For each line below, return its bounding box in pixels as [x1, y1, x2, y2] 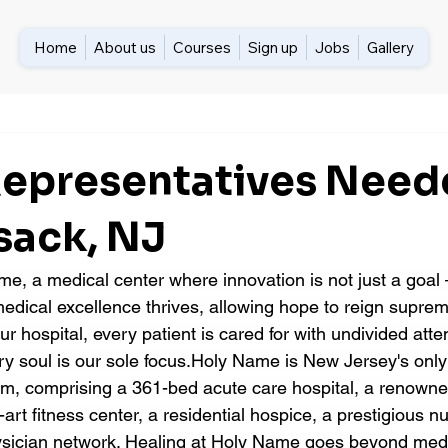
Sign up [247, 37, 298, 57]
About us [93, 37, 156, 57]
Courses [172, 37, 231, 57]
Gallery [366, 37, 414, 57]
